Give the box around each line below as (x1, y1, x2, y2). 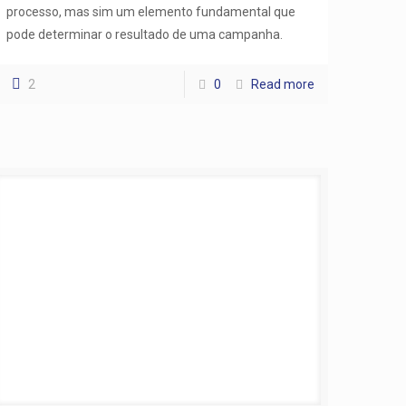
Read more (250, 76, 314, 92)
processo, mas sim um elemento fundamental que (6, 4, 296, 19)
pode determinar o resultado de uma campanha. (6, 26, 284, 42)
